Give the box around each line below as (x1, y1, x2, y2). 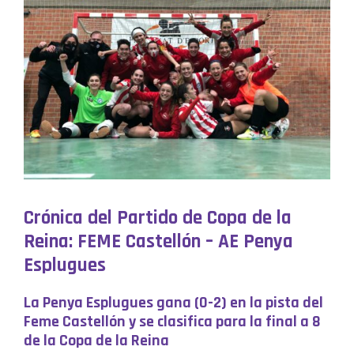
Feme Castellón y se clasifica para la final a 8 (24, 311, 321, 333)
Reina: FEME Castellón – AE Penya (24, 229, 293, 255)
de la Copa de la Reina (24, 330, 169, 352)
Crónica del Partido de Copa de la (24, 205, 292, 232)
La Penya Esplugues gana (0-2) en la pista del (24, 292, 323, 314)
